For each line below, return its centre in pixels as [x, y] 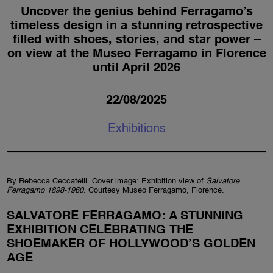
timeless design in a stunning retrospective [136, 27]
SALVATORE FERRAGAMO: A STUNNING [125, 217]
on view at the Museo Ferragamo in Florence [136, 55]
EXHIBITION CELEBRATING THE [100, 231]
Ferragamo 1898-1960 [45, 191]
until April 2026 [136, 69]
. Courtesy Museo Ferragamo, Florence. [154, 191]
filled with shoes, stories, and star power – [136, 41]
